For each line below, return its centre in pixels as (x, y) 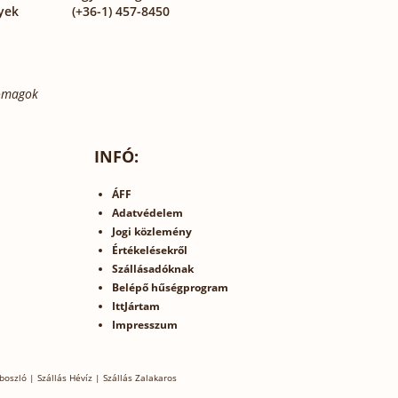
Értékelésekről (150, 250)
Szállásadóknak (153, 268)
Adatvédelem (148, 212)
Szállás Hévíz (65, 377)
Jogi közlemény (152, 231)
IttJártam (136, 306)
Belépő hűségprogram (171, 287)
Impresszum (145, 324)
